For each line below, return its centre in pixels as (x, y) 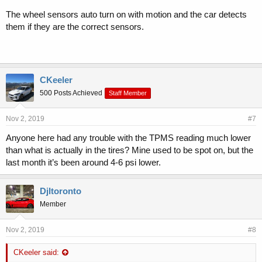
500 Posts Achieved (71, 93)
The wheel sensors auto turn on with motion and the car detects (126, 15)
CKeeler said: (36, 253)
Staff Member (128, 93)
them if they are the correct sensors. (75, 27)
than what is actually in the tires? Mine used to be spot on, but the (130, 150)
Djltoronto (61, 191)
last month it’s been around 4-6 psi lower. (83, 163)
